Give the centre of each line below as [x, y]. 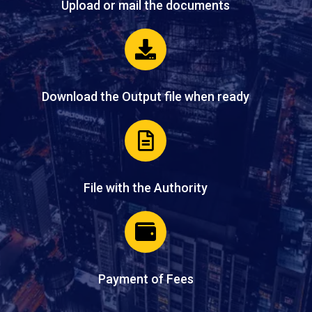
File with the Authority [146, 188]
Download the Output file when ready [146, 96]
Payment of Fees [146, 279]
